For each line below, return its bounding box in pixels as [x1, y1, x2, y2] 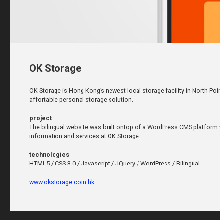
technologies [29, 151, 69, 158]
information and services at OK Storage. [29, 132, 140, 139]
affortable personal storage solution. [29, 96, 133, 103]
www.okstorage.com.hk [29, 178, 94, 186]
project [29, 114, 52, 122]
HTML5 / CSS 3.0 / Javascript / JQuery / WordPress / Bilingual [29, 160, 200, 167]
